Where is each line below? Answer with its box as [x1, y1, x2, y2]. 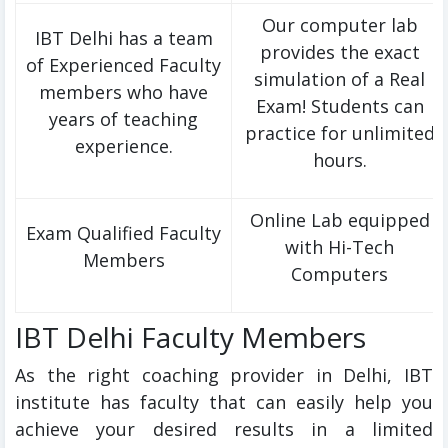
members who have [39, 80, 208, 105]
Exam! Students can [255, 94, 424, 119]
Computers [291, 262, 388, 287]
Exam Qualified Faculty [26, 221, 221, 246]
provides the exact [259, 40, 420, 65]
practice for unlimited [244, 121, 435, 146]
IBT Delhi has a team [34, 26, 213, 51]
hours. [312, 148, 367, 173]
